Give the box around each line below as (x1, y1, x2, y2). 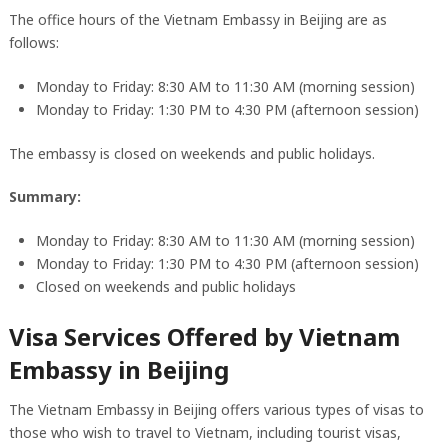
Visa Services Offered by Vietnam (8, 320, 400, 354)
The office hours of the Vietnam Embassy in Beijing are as (8, 9, 387, 29)
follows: (8, 32, 59, 52)
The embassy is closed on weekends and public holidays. (8, 144, 375, 164)
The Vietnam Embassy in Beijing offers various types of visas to (8, 400, 424, 420)
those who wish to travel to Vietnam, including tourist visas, (8, 423, 401, 443)
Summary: (8, 187, 81, 207)
